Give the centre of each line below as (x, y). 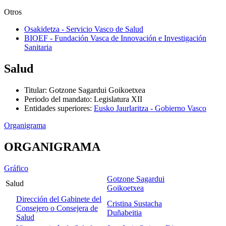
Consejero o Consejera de (57, 208)
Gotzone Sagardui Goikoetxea (97, 90)
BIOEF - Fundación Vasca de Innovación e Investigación (115, 38)
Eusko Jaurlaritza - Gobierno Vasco (150, 108)
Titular (35, 90)
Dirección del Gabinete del (59, 199)
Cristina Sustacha (134, 203)
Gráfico (16, 168)
